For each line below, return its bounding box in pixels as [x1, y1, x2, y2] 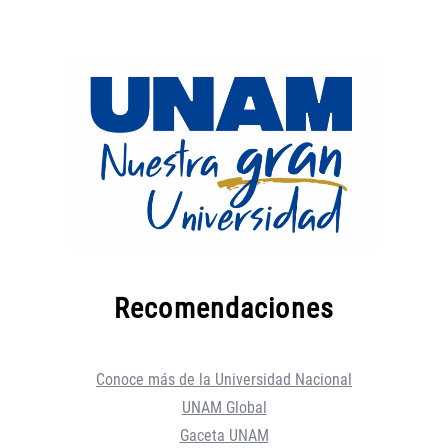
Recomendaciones [114, 291, 334, 325]
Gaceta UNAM [179, 426, 269, 446]
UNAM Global [181, 398, 267, 418]
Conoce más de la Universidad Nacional [96, 370, 352, 390]
